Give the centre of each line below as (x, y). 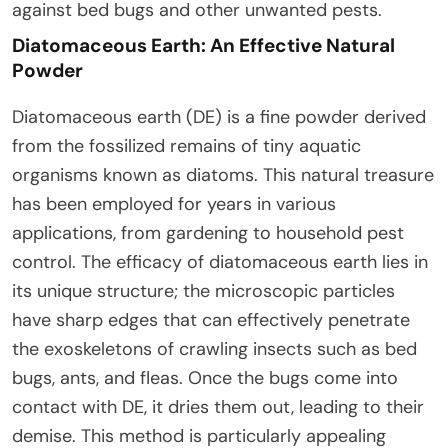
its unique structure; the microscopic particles (203, 290)
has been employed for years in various (174, 203)
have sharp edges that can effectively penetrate (211, 319)
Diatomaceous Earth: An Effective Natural (203, 45)
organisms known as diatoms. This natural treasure (223, 174)
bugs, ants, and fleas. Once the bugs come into (205, 377)
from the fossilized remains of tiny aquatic (186, 145)
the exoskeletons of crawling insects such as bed (214, 348)
